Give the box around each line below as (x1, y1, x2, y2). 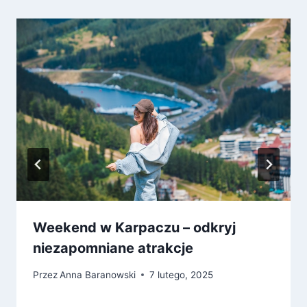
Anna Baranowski (60, 269, 136, 280)
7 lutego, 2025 (149, 269, 214, 280)
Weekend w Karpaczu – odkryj (33, 219, 236, 236)
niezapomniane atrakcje (33, 240, 193, 257)
